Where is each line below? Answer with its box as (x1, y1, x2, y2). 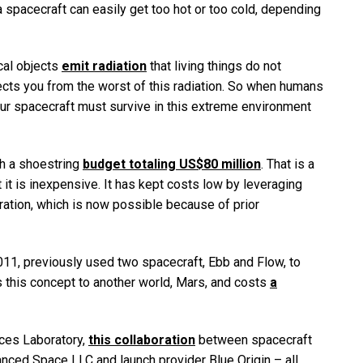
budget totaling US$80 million (83, 156, 261, 173)
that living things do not (147, 58, 281, 75)
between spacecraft (195, 331, 312, 348)
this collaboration (88, 331, 195, 348)
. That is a (261, 156, 314, 173)
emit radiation (62, 58, 147, 75)
